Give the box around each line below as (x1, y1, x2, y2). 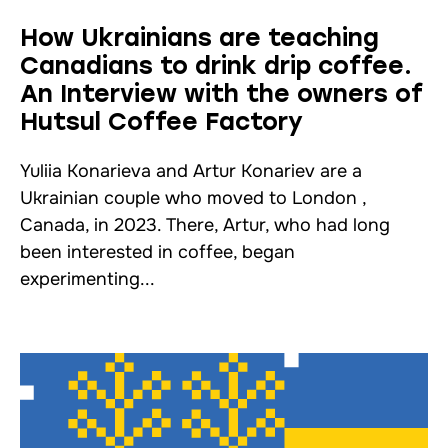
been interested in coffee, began (20, 241, 295, 264)
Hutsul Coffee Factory (20, 107, 303, 136)
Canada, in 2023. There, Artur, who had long (20, 214, 390, 237)
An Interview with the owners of (20, 79, 423, 108)
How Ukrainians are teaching (20, 23, 379, 52)
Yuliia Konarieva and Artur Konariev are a (20, 160, 362, 183)
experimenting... (20, 268, 155, 291)
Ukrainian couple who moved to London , (20, 187, 366, 210)
